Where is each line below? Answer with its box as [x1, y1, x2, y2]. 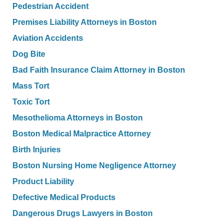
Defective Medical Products [12, 193, 115, 202]
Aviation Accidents [12, 34, 83, 43]
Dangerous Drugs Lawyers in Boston [12, 209, 153, 218]
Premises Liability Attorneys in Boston [12, 18, 157, 27]
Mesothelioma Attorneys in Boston [12, 113, 143, 122]
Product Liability [12, 177, 74, 186]
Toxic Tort [12, 98, 50, 107]
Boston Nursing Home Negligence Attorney [12, 161, 176, 170]
